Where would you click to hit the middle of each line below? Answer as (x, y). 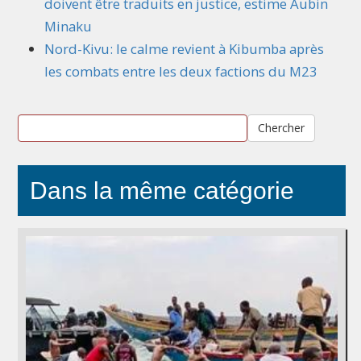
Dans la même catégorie (162, 190)
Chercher (281, 127)
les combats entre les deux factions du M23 (181, 71)
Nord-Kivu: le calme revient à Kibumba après (184, 48)
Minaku (68, 26)
